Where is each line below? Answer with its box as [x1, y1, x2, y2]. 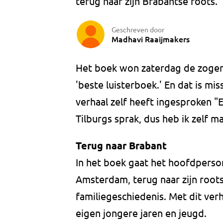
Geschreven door [111, 24, 164, 34]
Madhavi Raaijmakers [111, 33, 190, 44]
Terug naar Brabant [76, 139, 167, 152]
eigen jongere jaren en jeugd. [76, 207, 207, 220]
